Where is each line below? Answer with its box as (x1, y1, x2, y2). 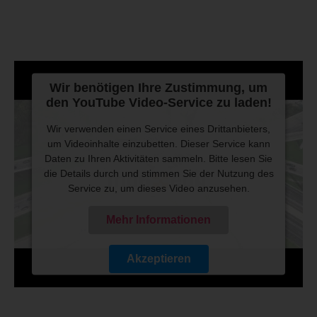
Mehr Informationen (106, 213, 211, 226)
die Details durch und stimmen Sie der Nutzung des (43, 167, 274, 179)
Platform (139, 299, 178, 311)
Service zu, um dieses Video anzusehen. (67, 182, 250, 194)
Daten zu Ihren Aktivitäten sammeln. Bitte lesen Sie (45, 152, 272, 164)
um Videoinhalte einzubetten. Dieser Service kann (47, 137, 270, 149)
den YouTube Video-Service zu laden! (45, 95, 272, 110)
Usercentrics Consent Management (107, 284, 266, 296)
